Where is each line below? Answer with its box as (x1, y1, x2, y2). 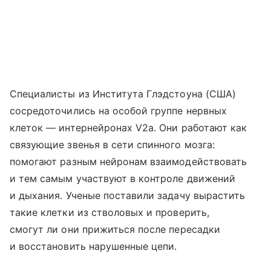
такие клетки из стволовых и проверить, (10, 206, 209, 219)
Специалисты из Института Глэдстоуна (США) (10, 88, 236, 100)
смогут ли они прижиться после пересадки (10, 223, 220, 236)
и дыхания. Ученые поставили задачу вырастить (10, 189, 246, 202)
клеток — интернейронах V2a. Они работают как (10, 122, 247, 134)
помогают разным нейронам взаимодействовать (10, 155, 247, 168)
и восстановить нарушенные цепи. (10, 240, 177, 253)
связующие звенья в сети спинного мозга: (10, 139, 215, 151)
